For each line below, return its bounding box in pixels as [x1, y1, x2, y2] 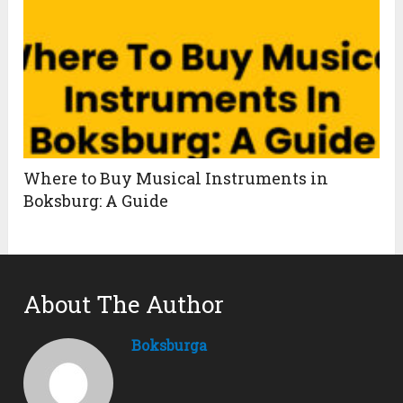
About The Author [23, 289, 225, 320]
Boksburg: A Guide [23, 190, 169, 212]
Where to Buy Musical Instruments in [23, 167, 329, 190]
